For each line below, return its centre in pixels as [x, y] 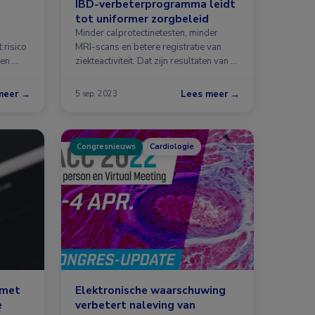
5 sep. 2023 [96, 94]
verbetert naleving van [135, 304]
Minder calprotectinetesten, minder [147, 33]
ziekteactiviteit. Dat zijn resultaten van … [156, 61]
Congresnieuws [106, 146]
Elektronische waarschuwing [150, 290]
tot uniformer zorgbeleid [142, 18]
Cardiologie [172, 146]
